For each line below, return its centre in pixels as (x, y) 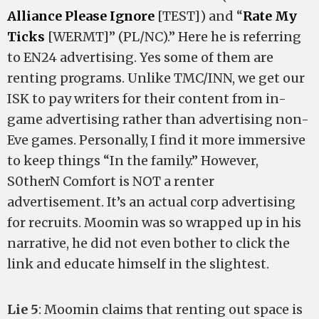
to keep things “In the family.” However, (133, 161)
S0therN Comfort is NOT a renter (111, 181)
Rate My (270, 16)
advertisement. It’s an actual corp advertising (151, 202)
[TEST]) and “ (199, 16)
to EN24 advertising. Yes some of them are (140, 57)
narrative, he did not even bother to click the (148, 243)
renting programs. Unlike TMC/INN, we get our (156, 78)
